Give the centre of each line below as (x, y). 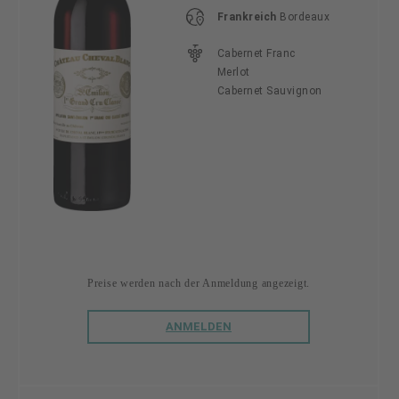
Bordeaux (305, 17)
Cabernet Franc (256, 53)
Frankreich (247, 17)
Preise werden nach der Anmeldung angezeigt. (199, 284)
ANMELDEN (199, 327)
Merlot (233, 72)
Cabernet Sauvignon (269, 91)
